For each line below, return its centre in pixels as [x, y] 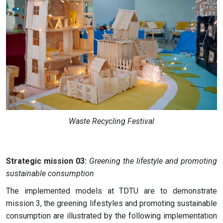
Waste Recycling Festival [111, 121]
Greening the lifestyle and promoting [153, 161]
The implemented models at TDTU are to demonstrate [111, 191]
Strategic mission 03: [46, 161]
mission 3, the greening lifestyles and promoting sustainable [111, 203]
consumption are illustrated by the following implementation [111, 216]
